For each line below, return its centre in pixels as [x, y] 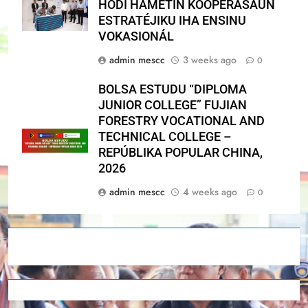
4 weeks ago [210, 191]
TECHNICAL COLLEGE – [165, 136]
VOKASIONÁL [136, 36]
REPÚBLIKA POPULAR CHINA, [180, 152]
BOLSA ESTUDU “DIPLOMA [173, 89]
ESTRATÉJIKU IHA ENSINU [172, 20]
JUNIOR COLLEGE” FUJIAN [173, 105]
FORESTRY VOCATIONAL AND [181, 121]
